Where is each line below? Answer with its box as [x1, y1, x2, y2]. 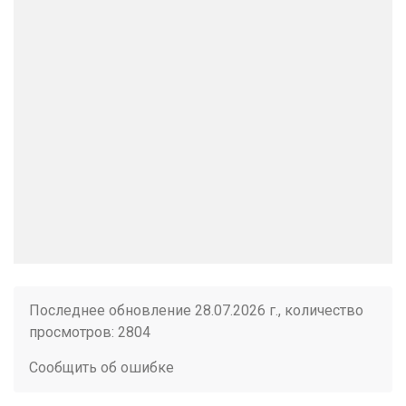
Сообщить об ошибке [29, 359, 174, 376]
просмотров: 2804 [29, 324, 150, 341]
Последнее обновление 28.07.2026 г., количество [29, 302, 363, 319]
